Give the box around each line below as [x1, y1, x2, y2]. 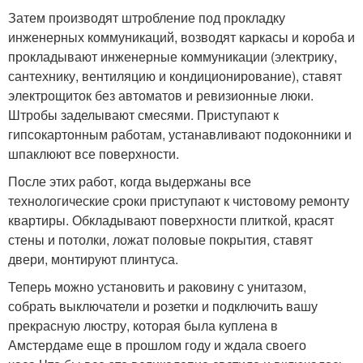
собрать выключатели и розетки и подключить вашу [8, 296, 318, 315]
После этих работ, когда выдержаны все [8, 171, 251, 190]
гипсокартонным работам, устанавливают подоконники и [8, 124, 352, 143]
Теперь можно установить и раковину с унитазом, [8, 276, 306, 296]
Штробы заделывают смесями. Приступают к [8, 105, 279, 124]
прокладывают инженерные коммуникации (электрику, [8, 46, 337, 66]
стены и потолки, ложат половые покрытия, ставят [8, 229, 313, 249]
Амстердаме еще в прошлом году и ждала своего [8, 335, 306, 354]
